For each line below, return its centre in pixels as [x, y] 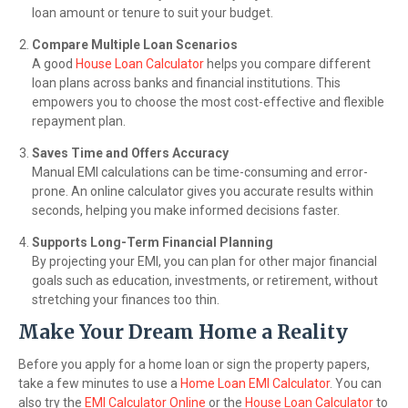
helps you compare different [287, 64]
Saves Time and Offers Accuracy [130, 153]
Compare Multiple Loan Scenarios [135, 45]
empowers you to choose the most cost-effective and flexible [208, 102]
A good [54, 64]
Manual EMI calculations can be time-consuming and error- [200, 172]
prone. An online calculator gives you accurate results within [203, 191]
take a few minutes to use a [99, 383]
